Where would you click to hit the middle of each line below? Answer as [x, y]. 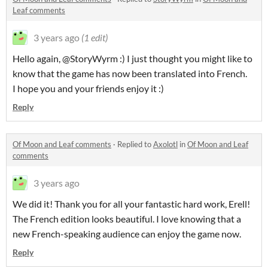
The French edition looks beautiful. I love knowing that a [127, 219]
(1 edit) [95, 38]
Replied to [135, 144]
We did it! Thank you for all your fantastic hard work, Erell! [131, 204]
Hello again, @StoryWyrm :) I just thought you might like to [133, 59]
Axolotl [165, 144]
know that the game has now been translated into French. [130, 74]
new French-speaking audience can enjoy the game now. [128, 234]
